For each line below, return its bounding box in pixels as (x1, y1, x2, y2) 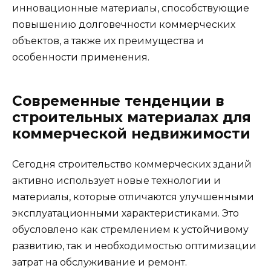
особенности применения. (12, 51, 149, 63)
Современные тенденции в (12, 92, 224, 109)
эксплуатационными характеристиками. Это (12, 207, 239, 219)
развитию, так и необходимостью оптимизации (12, 240, 256, 252)
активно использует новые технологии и (12, 174, 221, 186)
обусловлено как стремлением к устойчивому (12, 223, 249, 235)
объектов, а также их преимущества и (12, 34, 204, 47)
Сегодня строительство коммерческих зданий (12, 158, 252, 170)
